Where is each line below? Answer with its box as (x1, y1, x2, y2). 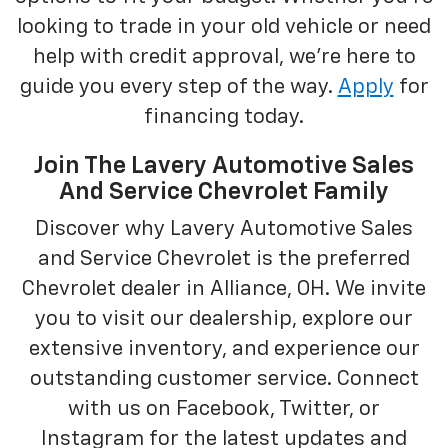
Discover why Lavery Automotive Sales (35, 218, 413, 240)
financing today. (144, 106, 304, 128)
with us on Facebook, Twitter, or (68, 398, 380, 420)
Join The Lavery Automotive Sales (34, 153, 414, 178)
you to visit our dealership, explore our (35, 308, 413, 330)
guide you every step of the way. (19, 76, 338, 98)
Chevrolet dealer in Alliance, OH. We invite (22, 278, 426, 300)
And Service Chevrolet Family (59, 179, 389, 204)
